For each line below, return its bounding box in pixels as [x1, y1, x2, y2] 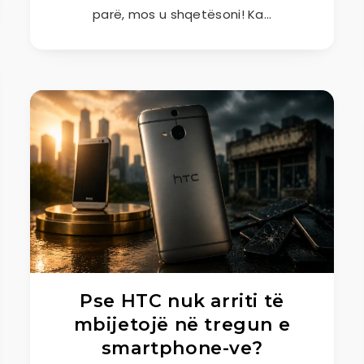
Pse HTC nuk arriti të [80, 290, 284, 312]
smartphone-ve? [101, 337, 263, 359]
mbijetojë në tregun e [73, 314, 291, 336]
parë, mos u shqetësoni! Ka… [92, 6, 272, 23]
